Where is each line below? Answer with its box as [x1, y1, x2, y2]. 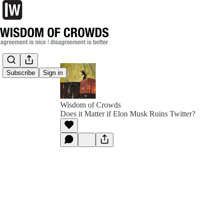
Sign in [43, 69, 63, 77]
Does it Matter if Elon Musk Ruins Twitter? [60, 110, 195, 118]
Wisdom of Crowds [60, 101, 121, 109]
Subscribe [6, 69, 35, 77]
